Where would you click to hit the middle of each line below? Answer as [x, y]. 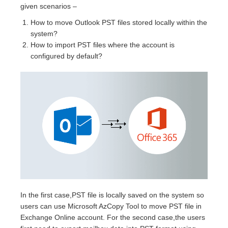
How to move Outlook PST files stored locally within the [119, 22]
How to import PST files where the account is [103, 45]
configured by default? [66, 56]
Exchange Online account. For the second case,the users [113, 217]
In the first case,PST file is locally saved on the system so [112, 195]
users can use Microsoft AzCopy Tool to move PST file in [111, 206]
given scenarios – [49, 6]
